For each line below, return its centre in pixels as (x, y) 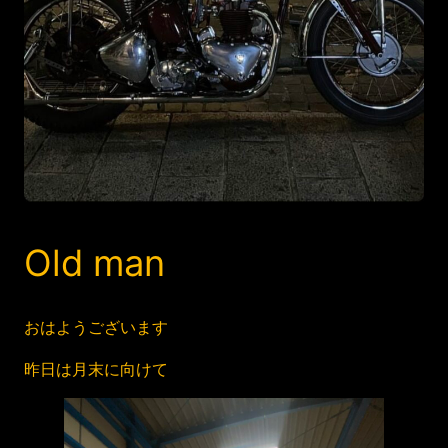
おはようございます (96, 326)
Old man (94, 263)
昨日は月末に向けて (96, 369)
